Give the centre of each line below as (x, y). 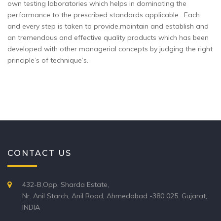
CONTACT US (39, 153)
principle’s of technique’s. (48, 60)
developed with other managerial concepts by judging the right (110, 49)
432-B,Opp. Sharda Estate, (66, 184)
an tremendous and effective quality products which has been (108, 37)
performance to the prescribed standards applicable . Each (104, 15)
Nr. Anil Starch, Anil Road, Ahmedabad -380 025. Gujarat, (115, 196)
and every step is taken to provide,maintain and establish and (108, 26)
